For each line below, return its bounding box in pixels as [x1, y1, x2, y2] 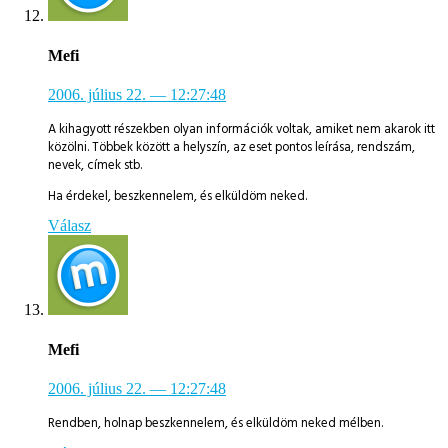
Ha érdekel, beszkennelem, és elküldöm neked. [48, 186, 307, 205]
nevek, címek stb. [48, 155, 142, 174]
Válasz [48, 217, 91, 235]
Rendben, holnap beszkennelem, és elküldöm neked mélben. [48, 413, 383, 432]
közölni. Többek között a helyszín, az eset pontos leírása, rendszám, [48, 137, 415, 156]
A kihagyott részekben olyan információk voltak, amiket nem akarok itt [48, 119, 435, 138]
